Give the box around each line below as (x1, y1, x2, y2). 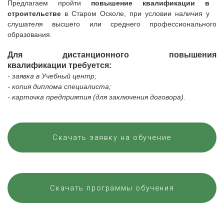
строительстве (7, 9, 64, 17)
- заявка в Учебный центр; (7, 72, 96, 80)
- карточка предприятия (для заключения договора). (7, 93, 185, 101)
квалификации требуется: (7, 61, 111, 69)
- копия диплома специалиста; (7, 82, 111, 90)
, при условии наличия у (124, 9, 209, 17)
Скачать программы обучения (49, 183, 174, 192)
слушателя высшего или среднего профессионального (7, 20, 216, 28)
